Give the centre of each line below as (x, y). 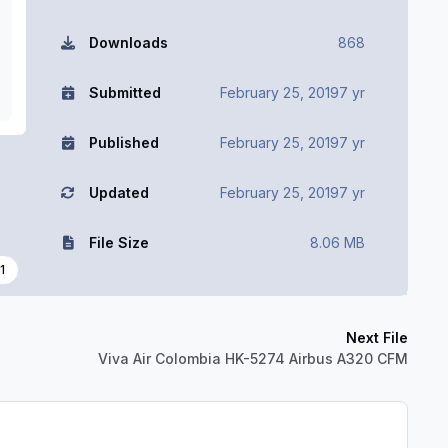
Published (123, 142)
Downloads (128, 42)
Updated (118, 192)
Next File (377, 338)
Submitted (124, 92)
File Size (118, 242)
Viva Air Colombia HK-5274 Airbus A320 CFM (253, 359)
